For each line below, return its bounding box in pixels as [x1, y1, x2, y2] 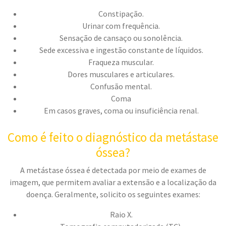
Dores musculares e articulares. [68, 69, 175, 80]
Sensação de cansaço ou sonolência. [60, 33, 183, 43]
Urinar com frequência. [82, 21, 160, 31]
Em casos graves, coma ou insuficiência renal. [43, 105, 199, 116]
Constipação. [98, 9, 144, 19]
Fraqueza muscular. [88, 57, 154, 68]
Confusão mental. [90, 81, 152, 92]
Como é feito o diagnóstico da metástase [8, 129, 218, 145]
